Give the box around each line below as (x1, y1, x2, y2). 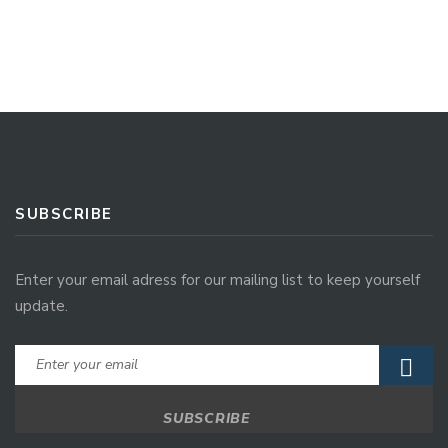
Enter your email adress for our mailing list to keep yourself (15, 269, 420, 290)
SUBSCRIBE (15, 203, 113, 224)
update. (15, 295, 68, 316)
